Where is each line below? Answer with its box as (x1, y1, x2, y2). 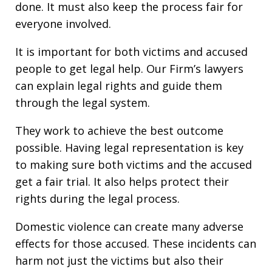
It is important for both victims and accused (15, 44, 248, 59)
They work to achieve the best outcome (15, 123, 223, 138)
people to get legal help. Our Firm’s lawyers (15, 61, 243, 76)
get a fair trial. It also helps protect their (15, 174, 229, 189)
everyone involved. (15, 16, 111, 32)
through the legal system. (15, 95, 150, 110)
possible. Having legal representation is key (15, 140, 243, 155)
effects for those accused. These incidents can (15, 236, 256, 251)
